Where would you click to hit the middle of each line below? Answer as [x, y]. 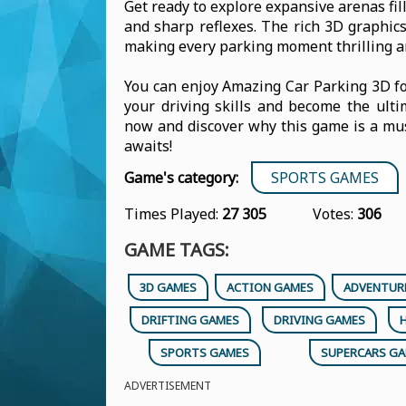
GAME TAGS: [177, 250]
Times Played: [173, 214]
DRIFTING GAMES [191, 320]
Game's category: [181, 178]
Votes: [335, 214]
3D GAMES [168, 287]
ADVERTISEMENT [168, 386]
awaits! [148, 146]
